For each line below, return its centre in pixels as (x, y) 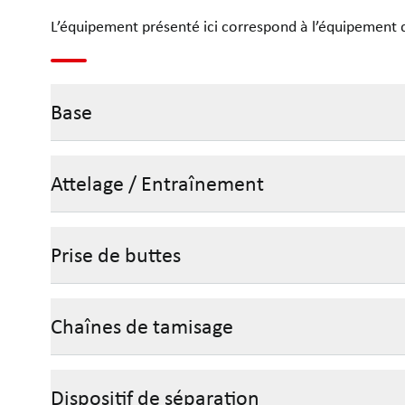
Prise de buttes (116, 255)
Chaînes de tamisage (142, 326)
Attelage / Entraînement (157, 184)
